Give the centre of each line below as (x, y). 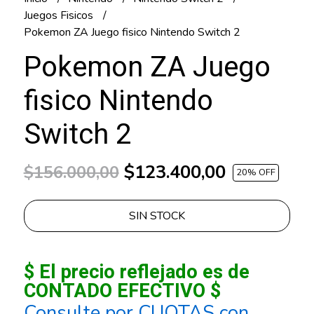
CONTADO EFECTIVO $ (122, 291)
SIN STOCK (157, 216)
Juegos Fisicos (60, 16)
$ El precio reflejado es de (136, 272)
